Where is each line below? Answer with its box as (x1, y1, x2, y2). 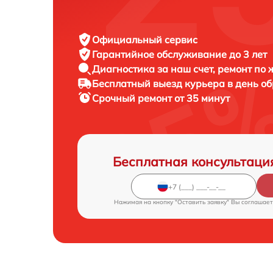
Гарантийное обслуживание (92, 48, 229, 61)
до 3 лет (229, 48, 267, 61)
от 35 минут (174, 92, 230, 105)
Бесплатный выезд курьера (92, 77, 227, 90)
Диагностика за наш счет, (92, 63, 218, 76)
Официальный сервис (92, 34, 197, 46)
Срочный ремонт (92, 92, 174, 105)
